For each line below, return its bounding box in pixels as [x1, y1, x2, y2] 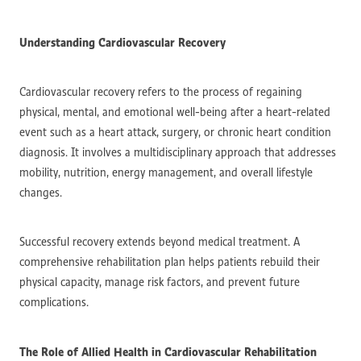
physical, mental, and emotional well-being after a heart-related [19, 104, 330, 119]
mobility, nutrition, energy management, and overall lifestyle [19, 164, 313, 180]
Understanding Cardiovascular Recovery [19, 34, 226, 50]
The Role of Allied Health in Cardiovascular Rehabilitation [19, 343, 317, 359]
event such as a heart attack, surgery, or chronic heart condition [19, 124, 331, 139]
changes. [19, 185, 62, 200]
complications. [19, 294, 89, 309]
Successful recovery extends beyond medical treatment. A [19, 234, 301, 249]
